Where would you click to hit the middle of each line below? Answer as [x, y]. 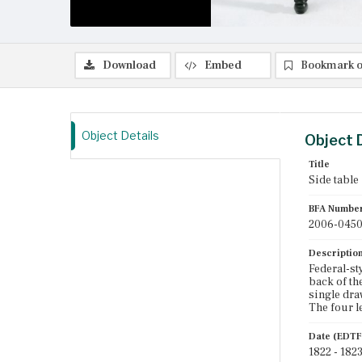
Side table [334, 180]
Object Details [120, 135]
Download [129, 65]
